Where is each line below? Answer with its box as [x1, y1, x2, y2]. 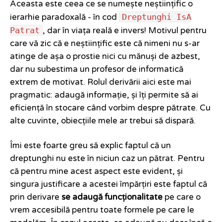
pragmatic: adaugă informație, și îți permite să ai [10, 90, 198, 101]
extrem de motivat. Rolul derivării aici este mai [10, 77, 191, 88]
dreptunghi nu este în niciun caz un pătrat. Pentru [10, 154, 205, 164]
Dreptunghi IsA [122, 12, 191, 22]
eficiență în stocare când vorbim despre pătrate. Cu [10, 103, 211, 113]
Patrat [10, 25, 40, 36]
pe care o [163, 192, 201, 203]
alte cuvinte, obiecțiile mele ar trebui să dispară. [10, 116, 196, 126]
